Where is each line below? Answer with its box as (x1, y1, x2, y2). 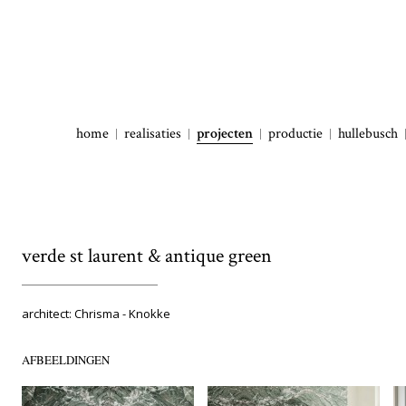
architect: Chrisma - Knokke (22, 305, 170, 322)
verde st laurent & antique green (22, 243, 272, 269)
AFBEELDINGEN (22, 352, 110, 368)
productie (268, 124, 323, 143)
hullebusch (338, 124, 398, 143)
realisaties (124, 124, 181, 143)
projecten (197, 124, 253, 143)
